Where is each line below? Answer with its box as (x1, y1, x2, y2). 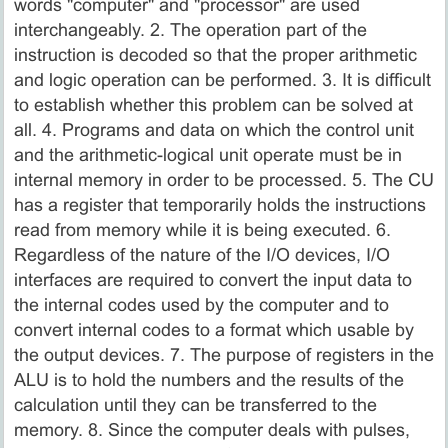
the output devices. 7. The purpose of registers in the (13, 344, 434, 365)
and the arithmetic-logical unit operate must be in (13, 144, 402, 165)
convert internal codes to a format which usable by (13, 319, 414, 340)
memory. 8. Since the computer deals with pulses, (13, 419, 410, 440)
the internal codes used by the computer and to (13, 294, 389, 315)
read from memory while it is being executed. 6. (13, 219, 391, 240)
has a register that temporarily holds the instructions (13, 194, 426, 215)
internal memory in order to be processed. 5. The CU (13, 169, 434, 190)
